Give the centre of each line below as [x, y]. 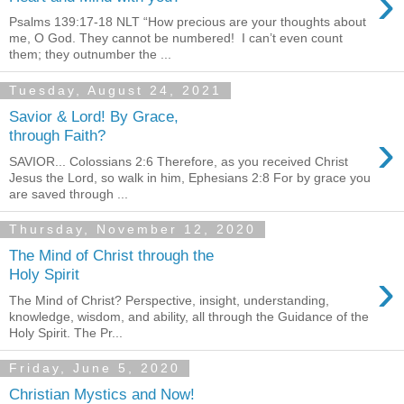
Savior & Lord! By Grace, [94, 116]
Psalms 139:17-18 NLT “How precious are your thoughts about [188, 22]
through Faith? [57, 135]
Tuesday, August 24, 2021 [115, 91]
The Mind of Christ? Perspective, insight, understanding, [169, 300]
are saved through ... [69, 193]
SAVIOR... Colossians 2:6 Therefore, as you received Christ [179, 161]
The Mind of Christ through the [111, 256]
